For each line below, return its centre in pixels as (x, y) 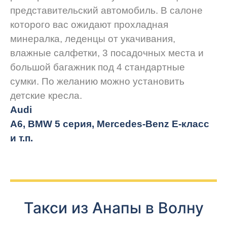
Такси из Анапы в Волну (113, 208)
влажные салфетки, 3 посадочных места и (107, 53)
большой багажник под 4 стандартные (98, 67)
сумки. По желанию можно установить (97, 82)
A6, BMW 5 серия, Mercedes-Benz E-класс (110, 124)
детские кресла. (46, 96)
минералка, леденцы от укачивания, (93, 39)
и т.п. (22, 138)
